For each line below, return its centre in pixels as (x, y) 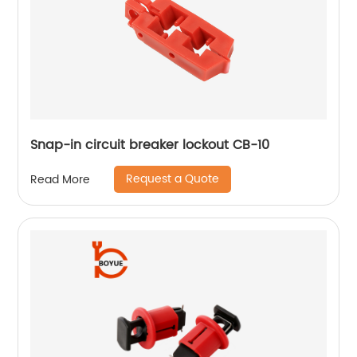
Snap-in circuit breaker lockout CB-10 (150, 145)
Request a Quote (173, 179)
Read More (61, 179)
